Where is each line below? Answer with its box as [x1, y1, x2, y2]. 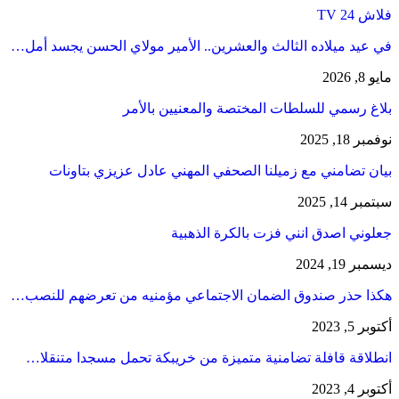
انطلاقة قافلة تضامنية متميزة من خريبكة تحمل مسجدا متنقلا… [26, 350, 392, 366]
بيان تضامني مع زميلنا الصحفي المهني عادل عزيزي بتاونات [49, 163, 392, 179]
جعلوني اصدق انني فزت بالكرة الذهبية [171, 225, 392, 241]
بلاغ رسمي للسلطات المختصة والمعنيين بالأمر [123, 101, 392, 117]
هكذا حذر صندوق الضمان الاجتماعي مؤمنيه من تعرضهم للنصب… [11, 288, 392, 304]
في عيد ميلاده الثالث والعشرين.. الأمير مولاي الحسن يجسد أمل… [11, 38, 392, 54]
